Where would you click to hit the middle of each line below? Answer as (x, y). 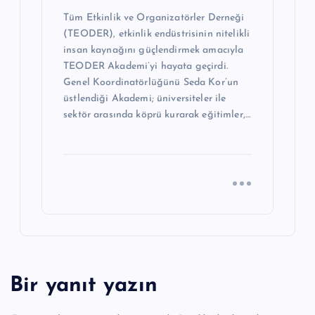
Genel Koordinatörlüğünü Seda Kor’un (151, 82)
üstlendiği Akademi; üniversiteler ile (145, 98)
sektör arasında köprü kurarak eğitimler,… (157, 115)
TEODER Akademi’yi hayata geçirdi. (146, 66)
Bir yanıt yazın (84, 286)
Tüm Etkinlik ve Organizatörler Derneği (154, 18)
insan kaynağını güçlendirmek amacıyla (154, 50)
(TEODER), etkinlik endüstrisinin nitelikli (157, 34)
